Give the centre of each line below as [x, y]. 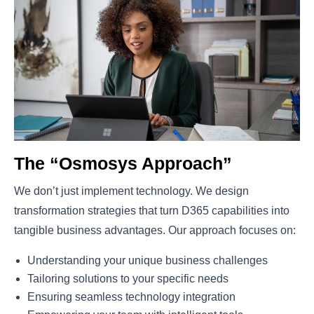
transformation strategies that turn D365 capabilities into [152, 210]
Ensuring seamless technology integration [132, 296]
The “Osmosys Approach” [123, 163]
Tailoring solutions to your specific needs [128, 278]
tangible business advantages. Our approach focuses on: [155, 230]
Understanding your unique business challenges [148, 260]
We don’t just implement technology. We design [131, 191]
